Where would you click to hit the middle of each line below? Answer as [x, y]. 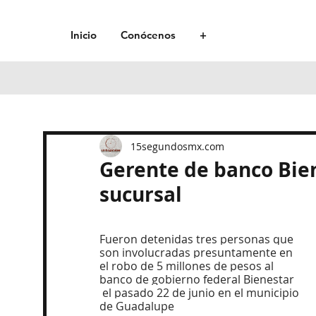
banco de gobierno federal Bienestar [198, 279]
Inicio [83, 35]
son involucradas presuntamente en [197, 253]
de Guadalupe [137, 306]
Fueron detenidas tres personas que [198, 239]
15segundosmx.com [177, 146]
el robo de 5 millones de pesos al [188, 266]
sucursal [141, 194]
